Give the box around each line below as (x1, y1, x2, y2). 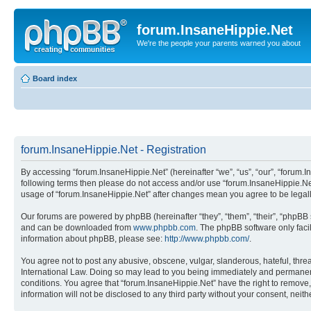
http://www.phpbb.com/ (165, 234, 249, 244)
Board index (33, 74, 77, 83)
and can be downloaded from (21, 223, 133, 233)
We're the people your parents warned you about (137, 39, 301, 47)
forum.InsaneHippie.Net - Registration (21, 144, 206, 155)
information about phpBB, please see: (21, 234, 165, 244)
